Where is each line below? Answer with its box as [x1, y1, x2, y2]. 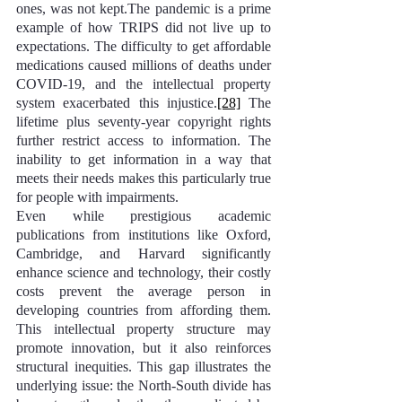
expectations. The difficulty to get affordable [16, 39, 271, 54]
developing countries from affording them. [16, 302, 271, 318]
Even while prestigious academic [16, 208, 271, 223]
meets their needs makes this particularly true [16, 170, 271, 186]
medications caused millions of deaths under [16, 57, 271, 73]
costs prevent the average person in [16, 284, 271, 299]
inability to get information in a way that [16, 152, 271, 167]
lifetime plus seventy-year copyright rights [16, 114, 271, 129]
